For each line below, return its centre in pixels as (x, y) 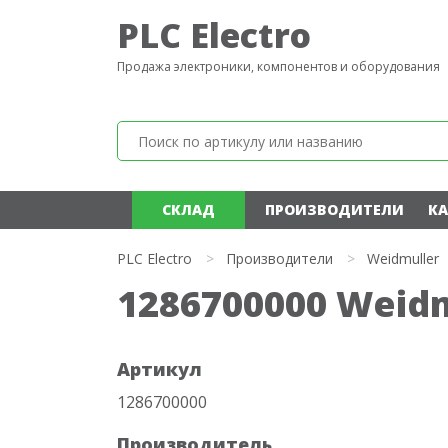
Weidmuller (403, 258)
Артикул (159, 369)
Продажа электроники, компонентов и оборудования (278, 66)
